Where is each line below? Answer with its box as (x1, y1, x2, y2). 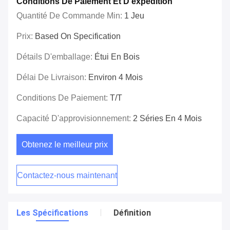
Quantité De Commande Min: (16, 11, 124, 21)
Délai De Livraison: (16, 73, 88, 82)
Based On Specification (35, 32, 121, 41)
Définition (113, 208, 151, 218)
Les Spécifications (16, 208, 88, 218)
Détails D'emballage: (16, 52, 94, 62)
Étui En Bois (94, 52, 140, 62)
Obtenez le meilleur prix (22, 140, 108, 149)
